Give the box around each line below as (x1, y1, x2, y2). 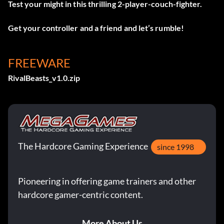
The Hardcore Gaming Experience (18, 140, 148, 152)
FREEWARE (8, 55, 70, 70)
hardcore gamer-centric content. (18, 189, 143, 200)
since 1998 (157, 142, 194, 152)
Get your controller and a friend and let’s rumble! (8, 23, 184, 33)
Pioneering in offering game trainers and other (18, 175, 196, 187)
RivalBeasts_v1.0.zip (8, 73, 80, 83)
